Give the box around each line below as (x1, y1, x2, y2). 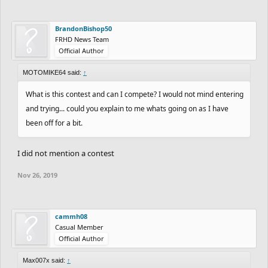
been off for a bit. (26, 117, 83, 128)
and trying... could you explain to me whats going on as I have (26, 103, 229, 114)
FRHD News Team (55, 34, 109, 44)
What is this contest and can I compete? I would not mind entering (26, 89, 243, 99)
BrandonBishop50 (55, 23, 112, 33)
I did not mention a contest (17, 147, 114, 159)
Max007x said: (23, 256, 67, 264)
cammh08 (55, 211, 87, 221)
